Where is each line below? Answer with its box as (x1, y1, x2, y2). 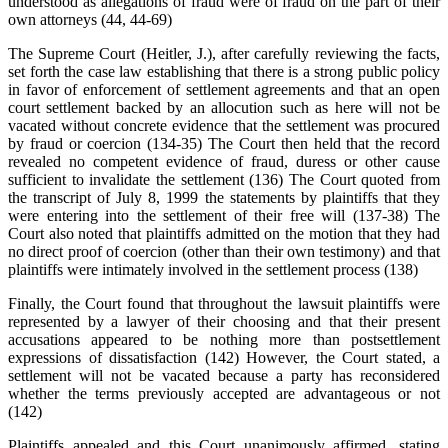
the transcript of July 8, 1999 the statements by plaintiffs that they (8, 189, 440, 207)
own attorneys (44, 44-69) (8, 11, 172, 29)
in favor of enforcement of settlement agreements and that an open (8, 81, 440, 99)
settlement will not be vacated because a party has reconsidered (8, 367, 440, 385)
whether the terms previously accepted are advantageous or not (8, 385, 440, 403)
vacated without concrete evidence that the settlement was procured (8, 117, 440, 135)
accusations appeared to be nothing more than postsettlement (8, 331, 440, 349)
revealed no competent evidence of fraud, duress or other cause (8, 153, 440, 171)
